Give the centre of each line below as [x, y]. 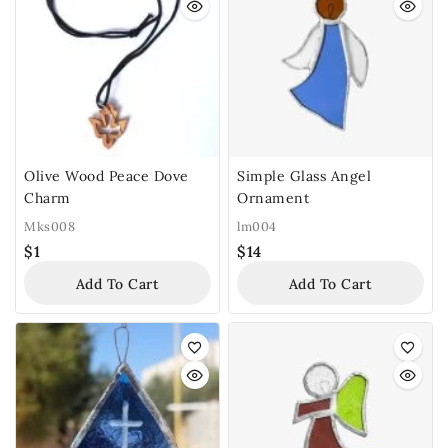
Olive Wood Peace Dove [106, 176]
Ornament [273, 198]
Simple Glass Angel [304, 176]
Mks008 [49, 226]
